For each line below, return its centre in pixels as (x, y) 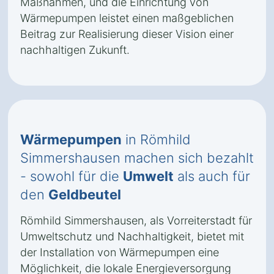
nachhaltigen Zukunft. (75, 50)
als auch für (212, 176)
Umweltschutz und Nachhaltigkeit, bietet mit (132, 236)
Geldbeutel (85, 194)
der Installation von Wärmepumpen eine (120, 252)
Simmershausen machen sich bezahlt (137, 158)
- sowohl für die (72, 176)
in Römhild (156, 139)
